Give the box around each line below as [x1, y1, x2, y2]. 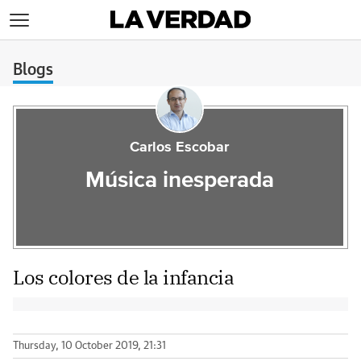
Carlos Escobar [130, 140, 230, 155]
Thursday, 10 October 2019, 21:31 [13, 341, 166, 351]
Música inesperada [85, 169, 274, 192]
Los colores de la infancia [13, 264, 234, 290]
